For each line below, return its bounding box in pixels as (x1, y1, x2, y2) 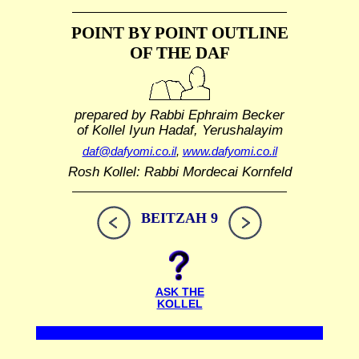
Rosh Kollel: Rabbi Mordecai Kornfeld (67, 164, 292, 179)
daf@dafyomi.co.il (82, 144, 176, 159)
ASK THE (155, 286, 204, 299)
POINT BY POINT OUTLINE (71, 23, 288, 42)
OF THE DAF (129, 43, 230, 63)
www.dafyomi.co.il (182, 144, 277, 159)
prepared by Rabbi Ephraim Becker (75, 107, 284, 122)
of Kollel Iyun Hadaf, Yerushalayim (76, 122, 283, 137)
